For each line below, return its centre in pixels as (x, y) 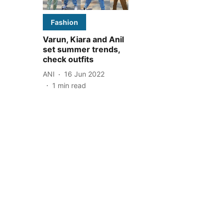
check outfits (68, 59)
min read (72, 85)
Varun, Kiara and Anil (83, 39)
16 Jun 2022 (84, 74)
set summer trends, (81, 49)
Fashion (64, 22)
